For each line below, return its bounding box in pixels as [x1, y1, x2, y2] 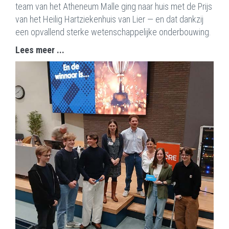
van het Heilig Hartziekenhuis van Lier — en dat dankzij [15, 14, 203, 25]
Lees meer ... [15, 44, 64, 55]
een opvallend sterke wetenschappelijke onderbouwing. [15, 27, 211, 37]
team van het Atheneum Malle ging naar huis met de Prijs [15, 1, 212, 12]
